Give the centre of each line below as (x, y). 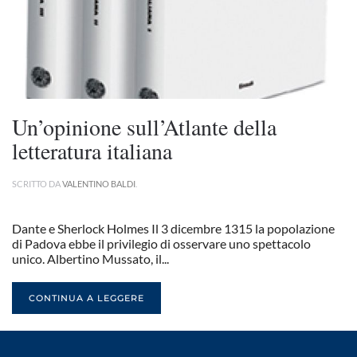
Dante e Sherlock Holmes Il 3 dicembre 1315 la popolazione (173, 228)
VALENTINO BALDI (99, 184)
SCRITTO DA (37, 184)
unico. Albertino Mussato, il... (90, 259)
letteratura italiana (92, 151)
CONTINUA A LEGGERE (86, 298)
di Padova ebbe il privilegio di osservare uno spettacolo (161, 243)
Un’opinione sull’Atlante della (144, 127)
